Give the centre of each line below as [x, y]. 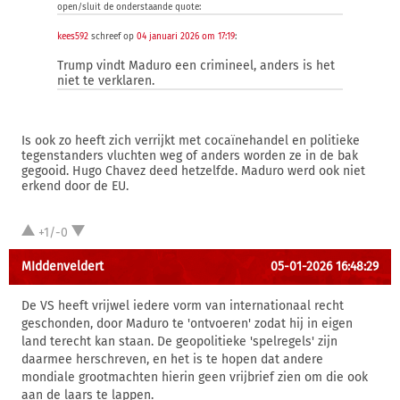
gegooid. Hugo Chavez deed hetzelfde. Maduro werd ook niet [193, 171]
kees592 [73, 37]
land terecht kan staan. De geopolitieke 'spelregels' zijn [179, 342]
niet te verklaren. [106, 81]
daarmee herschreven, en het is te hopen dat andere [172, 359]
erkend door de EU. [75, 186]
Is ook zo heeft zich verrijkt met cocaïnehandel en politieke [191, 141]
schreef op [112, 37]
